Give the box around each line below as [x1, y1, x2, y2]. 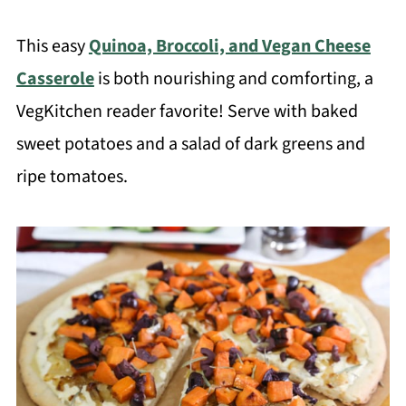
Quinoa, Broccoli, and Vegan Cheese [88, 34, 371, 60]
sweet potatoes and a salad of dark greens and [15, 131, 365, 158]
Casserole [15, 66, 94, 92]
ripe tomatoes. [15, 164, 128, 190]
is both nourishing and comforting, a [93, 66, 373, 92]
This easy [15, 34, 89, 60]
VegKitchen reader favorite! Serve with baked [15, 99, 358, 125]
